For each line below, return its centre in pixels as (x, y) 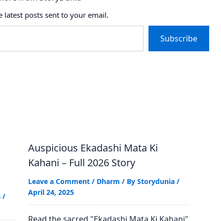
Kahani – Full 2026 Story (81, 162)
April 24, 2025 (51, 192)
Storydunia (156, 181)
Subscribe (179, 38)
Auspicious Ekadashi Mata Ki (93, 147)
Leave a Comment (59, 181)
